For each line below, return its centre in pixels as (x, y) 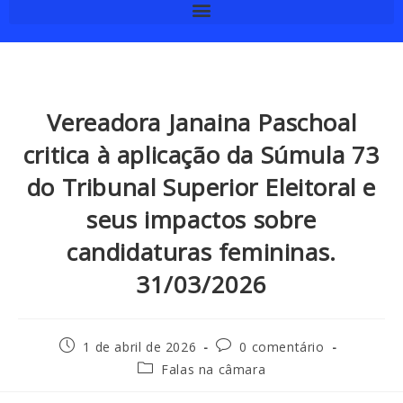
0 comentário (282, 347)
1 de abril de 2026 (140, 347)
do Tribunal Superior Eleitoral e (201, 187)
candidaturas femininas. (201, 252)
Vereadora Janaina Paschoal (201, 122)
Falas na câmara (214, 369)
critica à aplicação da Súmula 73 (201, 155)
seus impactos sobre (201, 219)
